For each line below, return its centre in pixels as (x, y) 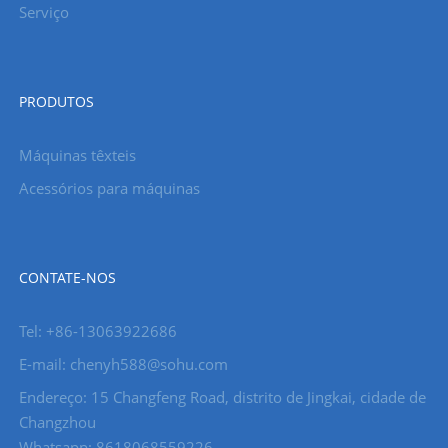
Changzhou (57, 421)
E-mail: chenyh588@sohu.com (123, 363)
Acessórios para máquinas (109, 187)
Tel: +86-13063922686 (97, 330)
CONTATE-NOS (67, 277)
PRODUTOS (56, 101)
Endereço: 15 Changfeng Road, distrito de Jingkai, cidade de (222, 396)
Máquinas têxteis (77, 154)
